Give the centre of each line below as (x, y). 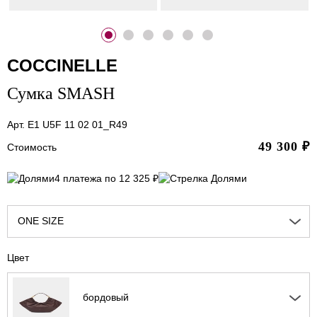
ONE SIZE (41, 221)
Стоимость (32, 147)
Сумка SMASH (61, 93)
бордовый (106, 298)
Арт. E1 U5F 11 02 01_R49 (67, 124)
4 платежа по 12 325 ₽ (106, 179)
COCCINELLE (62, 65)
